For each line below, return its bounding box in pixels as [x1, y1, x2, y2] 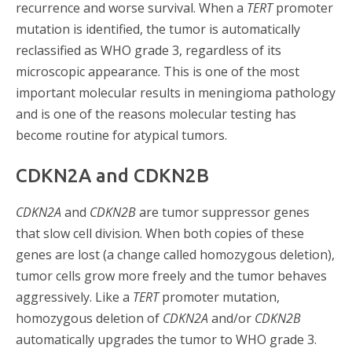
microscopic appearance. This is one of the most [16, 62, 299, 80]
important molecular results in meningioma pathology [16, 83, 335, 101]
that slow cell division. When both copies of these [16, 225, 304, 243]
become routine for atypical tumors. [16, 126, 227, 144]
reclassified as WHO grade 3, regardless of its [16, 41, 281, 59]
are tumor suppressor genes [136, 203, 310, 222]
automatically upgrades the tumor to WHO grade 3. [16, 331, 317, 349]
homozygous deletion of [16, 310, 163, 328]
